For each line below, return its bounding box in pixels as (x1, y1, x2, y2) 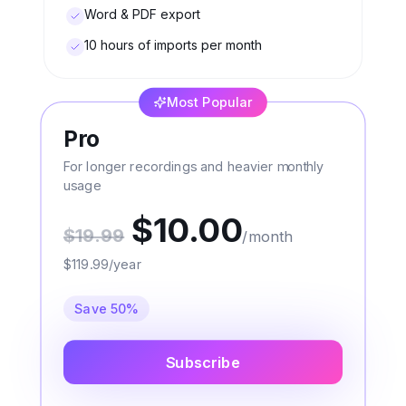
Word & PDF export (84, 6, 200, 22)
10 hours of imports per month (84, 37, 262, 53)
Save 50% (74, 300, 139, 316)
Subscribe (166, 353, 240, 372)
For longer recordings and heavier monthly (63, 159, 324, 175)
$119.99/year (63, 256, 141, 272)
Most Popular (166, 93, 253, 111)
